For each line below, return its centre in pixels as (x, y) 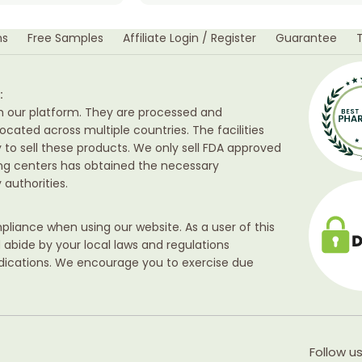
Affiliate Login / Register (190, 38)
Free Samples (66, 38)
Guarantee (307, 38)
